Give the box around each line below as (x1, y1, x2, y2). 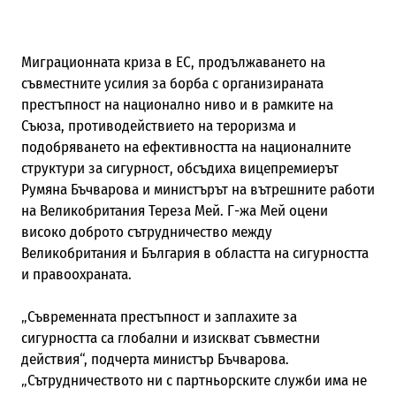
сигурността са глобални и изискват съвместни (20, 328, 320, 347)
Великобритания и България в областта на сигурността (20, 243, 369, 263)
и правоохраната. (20, 264, 132, 284)
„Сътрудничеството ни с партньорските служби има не (20, 370, 367, 390)
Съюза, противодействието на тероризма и (20, 116, 296, 135)
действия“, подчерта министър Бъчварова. (20, 349, 289, 369)
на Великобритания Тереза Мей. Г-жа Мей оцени (20, 201, 328, 220)
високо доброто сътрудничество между (20, 222, 272, 241)
